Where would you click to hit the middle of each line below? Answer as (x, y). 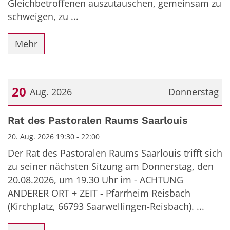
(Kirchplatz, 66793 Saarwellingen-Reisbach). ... (106, 206)
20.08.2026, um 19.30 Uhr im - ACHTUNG (95, 180)
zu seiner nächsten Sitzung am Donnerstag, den (111, 166)
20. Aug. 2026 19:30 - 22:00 (54, 136)
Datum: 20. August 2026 (59, 115)
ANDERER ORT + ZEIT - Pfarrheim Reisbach (99, 193)
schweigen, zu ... (43, 16)
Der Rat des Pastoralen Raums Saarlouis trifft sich (115, 153)
